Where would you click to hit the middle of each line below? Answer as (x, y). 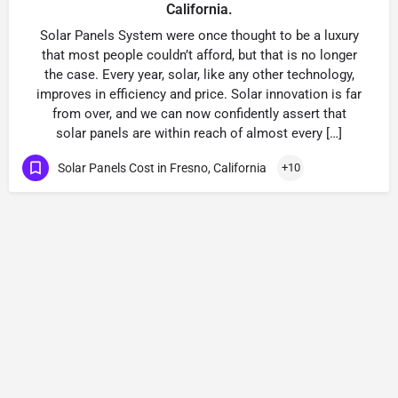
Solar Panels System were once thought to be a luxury (199, 36)
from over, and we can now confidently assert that (199, 114)
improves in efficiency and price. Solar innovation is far (199, 94)
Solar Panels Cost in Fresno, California (162, 167)
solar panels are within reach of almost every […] (199, 133)
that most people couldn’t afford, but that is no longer (199, 55)
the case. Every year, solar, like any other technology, (199, 75)
